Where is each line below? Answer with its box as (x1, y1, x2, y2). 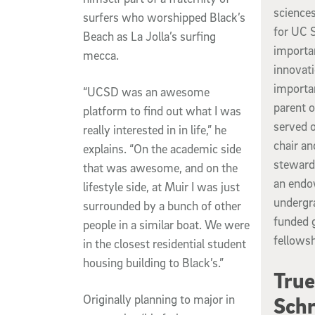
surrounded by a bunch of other (83, 198, 241, 213)
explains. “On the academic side (83, 141, 241, 156)
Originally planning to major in (83, 291, 235, 307)
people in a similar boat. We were (83, 217, 250, 232)
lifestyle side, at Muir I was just (83, 179, 240, 194)
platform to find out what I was (83, 103, 241, 118)
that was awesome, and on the (83, 160, 238, 175)
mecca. (83, 47, 119, 63)
